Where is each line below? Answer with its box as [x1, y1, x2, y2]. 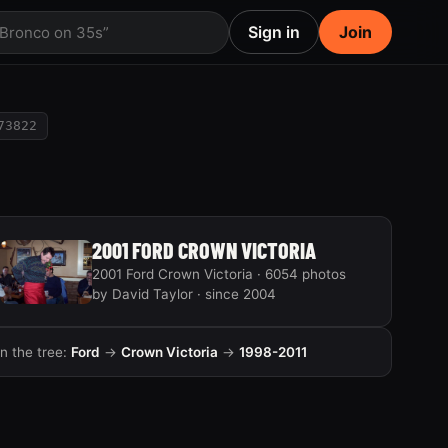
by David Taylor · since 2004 [91, 286, 276, 302]
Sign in [248, 22, 300, 42]
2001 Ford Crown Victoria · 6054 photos [91, 266, 346, 282]
